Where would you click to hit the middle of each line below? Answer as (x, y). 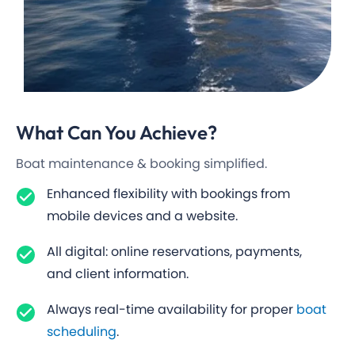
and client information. (117, 273)
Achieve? (180, 132)
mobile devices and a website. (142, 216)
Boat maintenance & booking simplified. (141, 163)
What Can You (78, 132)
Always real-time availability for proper (171, 309)
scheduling (81, 331)
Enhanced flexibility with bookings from (168, 193)
